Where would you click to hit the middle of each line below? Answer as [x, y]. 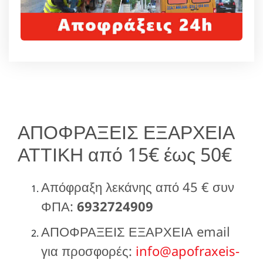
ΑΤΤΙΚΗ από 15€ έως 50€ [125, 154]
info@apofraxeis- [188, 250]
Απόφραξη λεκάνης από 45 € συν [138, 186]
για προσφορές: [88, 250]
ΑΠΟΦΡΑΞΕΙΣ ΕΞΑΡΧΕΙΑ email [136, 231]
